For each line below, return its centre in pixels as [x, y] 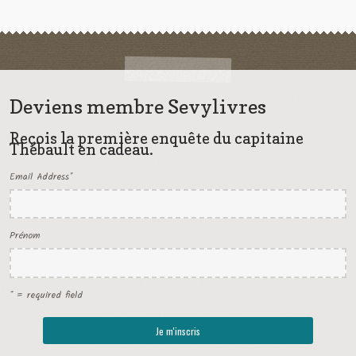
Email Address [39, 176]
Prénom [24, 236]
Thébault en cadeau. [81, 149]
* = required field [46, 296]
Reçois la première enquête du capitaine [156, 138]
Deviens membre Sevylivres [137, 106]
